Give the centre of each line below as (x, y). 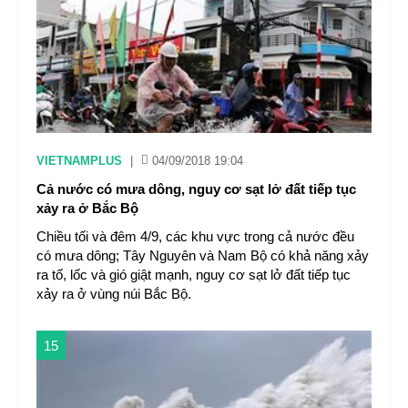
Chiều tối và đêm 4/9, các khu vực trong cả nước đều (195, 236)
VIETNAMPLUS (79, 161)
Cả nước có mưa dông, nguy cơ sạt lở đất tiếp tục (196, 189)
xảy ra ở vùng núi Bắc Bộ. (114, 294)
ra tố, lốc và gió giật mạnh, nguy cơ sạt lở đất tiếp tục (194, 275)
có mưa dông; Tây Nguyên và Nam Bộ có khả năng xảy (203, 255)
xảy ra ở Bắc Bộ (87, 208)
